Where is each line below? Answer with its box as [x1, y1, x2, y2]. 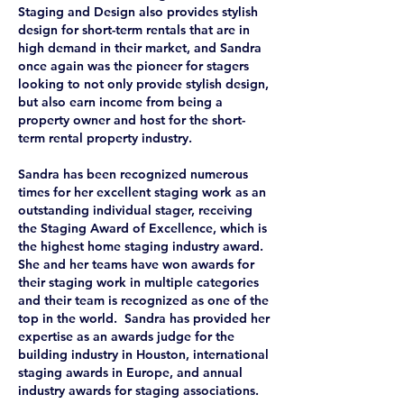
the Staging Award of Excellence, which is [18, 220, 267, 236]
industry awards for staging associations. [18, 382, 262, 399]
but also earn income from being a [18, 94, 223, 110]
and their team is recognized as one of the [18, 292, 269, 308]
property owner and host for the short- [18, 112, 245, 128]
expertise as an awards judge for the [18, 328, 234, 344]
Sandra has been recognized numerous [18, 166, 248, 182]
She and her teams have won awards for [18, 256, 254, 272]
